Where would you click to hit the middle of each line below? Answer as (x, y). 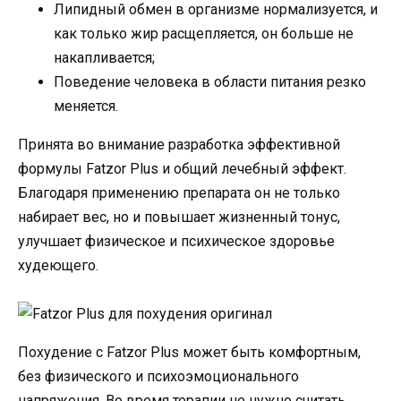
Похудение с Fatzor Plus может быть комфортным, (189, 353)
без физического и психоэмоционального (158, 377)
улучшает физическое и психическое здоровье (176, 241)
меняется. (86, 106)
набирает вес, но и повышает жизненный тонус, (179, 217)
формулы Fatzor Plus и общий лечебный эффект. (182, 168)
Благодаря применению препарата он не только (179, 192)
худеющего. (58, 265)
